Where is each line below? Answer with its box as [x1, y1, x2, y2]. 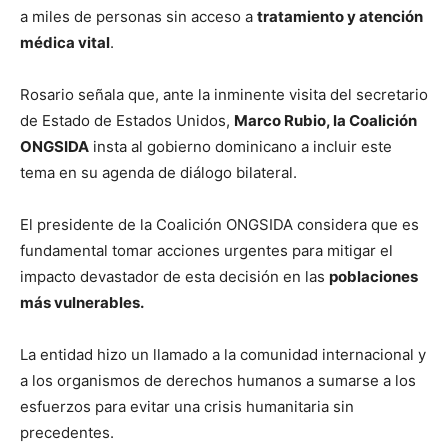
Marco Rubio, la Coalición [234, 111, 417, 131]
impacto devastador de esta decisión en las [20, 267, 329, 287]
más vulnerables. [20, 293, 144, 313]
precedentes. [20, 423, 114, 443]
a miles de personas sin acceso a [20, 7, 257, 27]
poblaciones [329, 267, 418, 287]
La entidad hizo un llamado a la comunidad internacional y [20, 345, 426, 365]
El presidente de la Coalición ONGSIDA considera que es [20, 215, 419, 235]
